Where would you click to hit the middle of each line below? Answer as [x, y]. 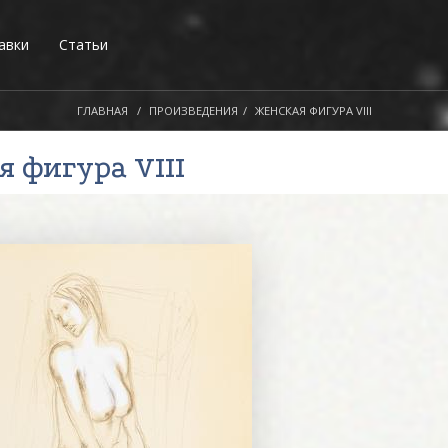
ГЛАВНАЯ [102, 110]
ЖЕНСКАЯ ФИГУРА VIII [313, 110]
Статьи [83, 44]
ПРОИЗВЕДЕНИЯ [193, 110]
